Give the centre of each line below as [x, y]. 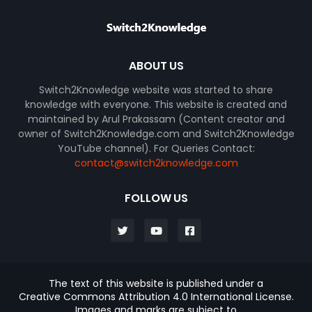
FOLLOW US [156, 198]
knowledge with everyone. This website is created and [156, 104]
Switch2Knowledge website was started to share [156, 90]
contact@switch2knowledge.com [156, 163]
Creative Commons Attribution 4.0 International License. [156, 297]
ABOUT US [156, 66]
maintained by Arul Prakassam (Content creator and [156, 119]
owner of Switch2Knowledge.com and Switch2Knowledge [156, 134]
